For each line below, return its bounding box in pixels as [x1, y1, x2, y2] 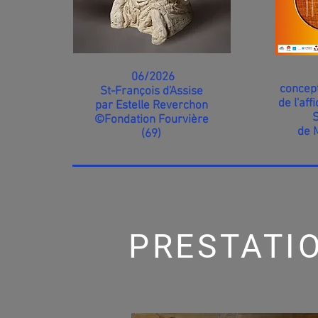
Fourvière [158, 113, 209, 127]
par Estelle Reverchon [94, 99, 208, 113]
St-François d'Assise [99, 84, 203, 99]
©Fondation [94, 113, 158, 127]
